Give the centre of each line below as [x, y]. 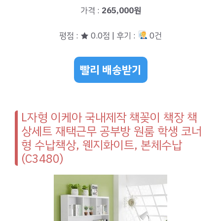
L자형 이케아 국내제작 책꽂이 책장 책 [109, 118]
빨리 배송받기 [110, 70]
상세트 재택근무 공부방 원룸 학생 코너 [111, 131]
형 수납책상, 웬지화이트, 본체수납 [102, 145]
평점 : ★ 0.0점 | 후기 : [99, 36]
